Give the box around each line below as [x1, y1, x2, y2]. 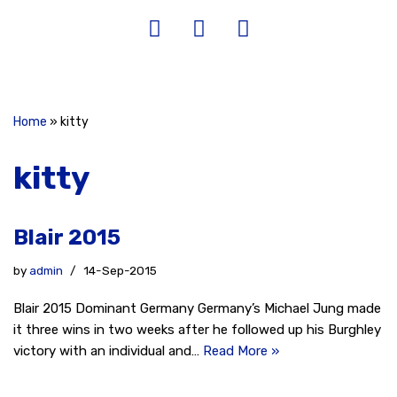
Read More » [203, 343, 279, 359]
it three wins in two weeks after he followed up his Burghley [13, 322, 381, 338]
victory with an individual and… [13, 343, 203, 359]
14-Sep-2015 [83, 263, 157, 277]
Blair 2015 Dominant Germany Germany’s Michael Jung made [13, 300, 381, 316]
